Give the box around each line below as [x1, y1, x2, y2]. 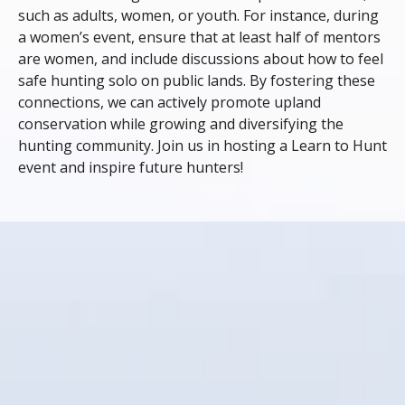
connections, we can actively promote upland [18, 91, 321, 112]
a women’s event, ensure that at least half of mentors [18, 26, 381, 47]
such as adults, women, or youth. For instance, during [18, 5, 379, 25]
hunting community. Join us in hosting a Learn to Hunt [18, 135, 387, 155]
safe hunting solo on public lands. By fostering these [18, 70, 375, 90]
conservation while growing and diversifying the [18, 113, 344, 134]
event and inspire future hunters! [18, 156, 243, 177]
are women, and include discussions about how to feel [18, 48, 383, 69]
